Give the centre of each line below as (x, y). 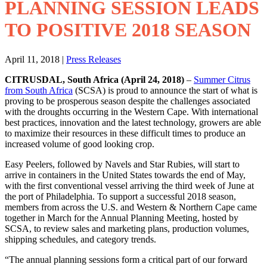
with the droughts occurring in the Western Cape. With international (131, 111)
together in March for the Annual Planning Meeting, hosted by (122, 218)
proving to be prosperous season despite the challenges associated (128, 101)
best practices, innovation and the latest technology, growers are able (133, 122)
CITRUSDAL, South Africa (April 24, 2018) (94, 79)
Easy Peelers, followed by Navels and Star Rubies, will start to (122, 164)
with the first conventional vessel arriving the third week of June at (129, 185)
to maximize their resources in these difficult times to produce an (125, 133)
